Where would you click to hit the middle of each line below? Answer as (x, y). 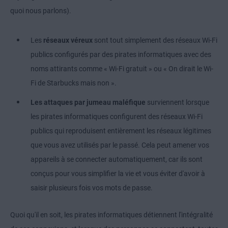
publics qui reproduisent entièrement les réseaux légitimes (121, 131)
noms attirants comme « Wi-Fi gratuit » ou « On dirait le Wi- (122, 69)
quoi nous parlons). (41, 11)
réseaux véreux (68, 40)
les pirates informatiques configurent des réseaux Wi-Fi (117, 117)
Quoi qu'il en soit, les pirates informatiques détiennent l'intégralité (111, 215)
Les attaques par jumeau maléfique (88, 103)
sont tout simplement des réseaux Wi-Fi (155, 40)
